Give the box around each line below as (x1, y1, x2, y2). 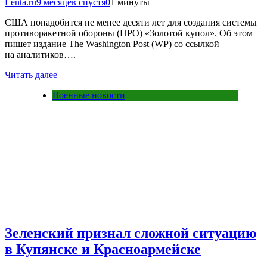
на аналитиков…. (5, 49, 76, 60)
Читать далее (5, 70, 57, 80)
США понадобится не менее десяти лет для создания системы (5, 17, 257, 28)
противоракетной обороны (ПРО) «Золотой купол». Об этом (5, 28, 253, 39)
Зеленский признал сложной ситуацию (5, 225, 256, 241)
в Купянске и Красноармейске (5, 241, 201, 257)
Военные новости (52, 90, 125, 101)
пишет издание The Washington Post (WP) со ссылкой (5, 39, 219, 49)
